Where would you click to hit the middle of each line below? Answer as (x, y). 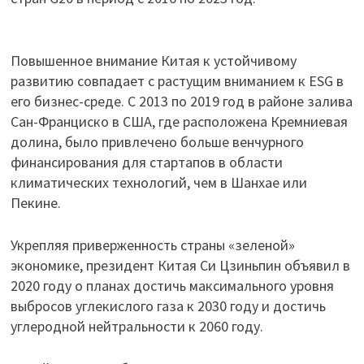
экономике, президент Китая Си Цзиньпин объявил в (180, 265)
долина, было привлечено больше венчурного (157, 141)
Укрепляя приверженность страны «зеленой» (152, 245)
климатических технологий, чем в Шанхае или (158, 182)
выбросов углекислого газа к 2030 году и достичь (168, 305)
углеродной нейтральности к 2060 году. (136, 326)
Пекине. (35, 202)
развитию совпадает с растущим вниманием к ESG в (177, 80)
